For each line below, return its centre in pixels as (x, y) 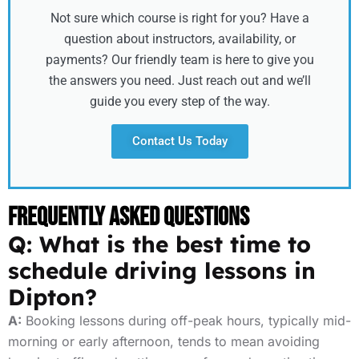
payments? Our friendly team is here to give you (179, 60)
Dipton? (52, 297)
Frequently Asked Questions (129, 218)
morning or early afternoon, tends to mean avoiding (164, 341)
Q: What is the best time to (159, 244)
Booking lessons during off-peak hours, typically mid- (186, 321)
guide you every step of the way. (179, 101)
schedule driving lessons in (162, 270)
